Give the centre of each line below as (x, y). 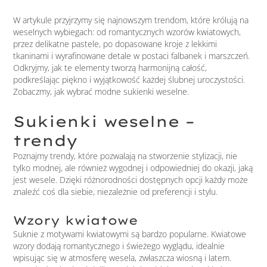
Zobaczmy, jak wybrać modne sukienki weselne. (101, 91)
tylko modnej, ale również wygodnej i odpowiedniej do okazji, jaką (133, 168)
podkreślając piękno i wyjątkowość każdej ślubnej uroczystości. (129, 79)
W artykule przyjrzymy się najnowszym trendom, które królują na (131, 20)
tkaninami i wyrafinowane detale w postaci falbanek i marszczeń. (132, 55)
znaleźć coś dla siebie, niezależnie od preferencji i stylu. (116, 192)
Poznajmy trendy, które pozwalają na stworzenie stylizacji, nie (125, 156)
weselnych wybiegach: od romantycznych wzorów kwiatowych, (127, 32)
